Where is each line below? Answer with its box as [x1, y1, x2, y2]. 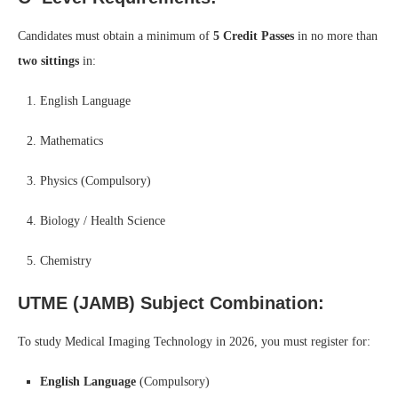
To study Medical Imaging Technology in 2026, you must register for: [18, 334, 370, 348]
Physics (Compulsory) [40, 173, 151, 187]
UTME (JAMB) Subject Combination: [18, 292, 324, 313]
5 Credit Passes [213, 28, 294, 43]
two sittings [18, 53, 79, 68]
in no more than [294, 28, 378, 43]
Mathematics [40, 133, 103, 147]
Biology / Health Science [40, 213, 165, 227]
